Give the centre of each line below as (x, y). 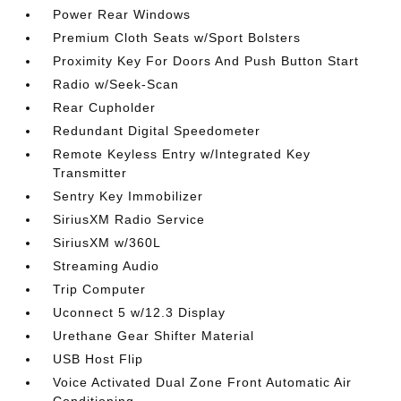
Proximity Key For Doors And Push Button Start (206, 61)
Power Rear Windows (122, 14)
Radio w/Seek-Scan (116, 84)
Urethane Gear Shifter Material (154, 336)
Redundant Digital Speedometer (157, 131)
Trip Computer (100, 289)
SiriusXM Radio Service (129, 219)
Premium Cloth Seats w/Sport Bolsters (177, 38)
